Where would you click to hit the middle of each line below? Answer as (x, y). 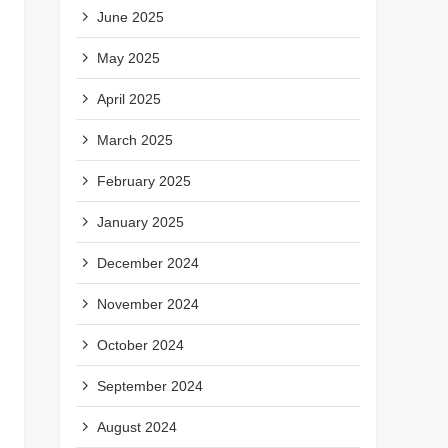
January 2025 (140, 221)
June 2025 (130, 16)
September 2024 (150, 385)
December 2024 (148, 262)
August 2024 (137, 426)
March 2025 (135, 139)
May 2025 (128, 57)
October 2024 (140, 344)
